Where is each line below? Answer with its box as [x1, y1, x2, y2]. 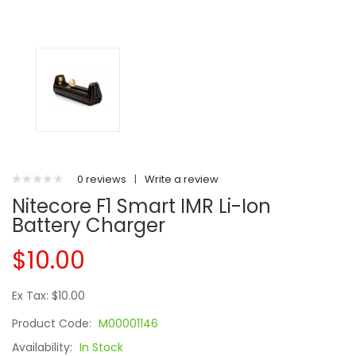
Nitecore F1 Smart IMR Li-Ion [12, 193, 271, 219]
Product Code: [12, 315, 95, 331]
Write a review [145, 172, 219, 187]
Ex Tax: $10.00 [12, 288, 85, 304]
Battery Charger [12, 212, 165, 238]
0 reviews [77, 172, 126, 187]
